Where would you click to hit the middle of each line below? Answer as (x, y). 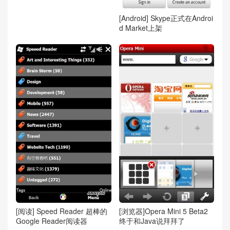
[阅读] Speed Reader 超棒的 (62, 211)
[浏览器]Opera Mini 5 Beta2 (163, 211)
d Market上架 (140, 27)
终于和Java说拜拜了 (152, 221)
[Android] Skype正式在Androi (166, 18)
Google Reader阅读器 (52, 221)
